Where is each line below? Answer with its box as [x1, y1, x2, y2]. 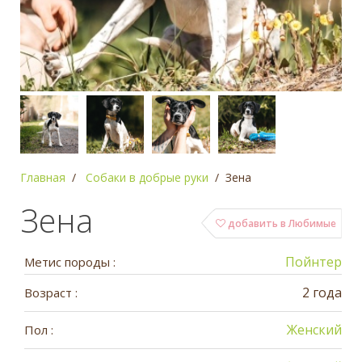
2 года [302, 284, 342, 302]
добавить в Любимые [225, 217, 336, 231]
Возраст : [24, 284, 78, 301]
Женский [287, 321, 342, 339]
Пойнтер [285, 253, 342, 271]
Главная [20, 170, 65, 186]
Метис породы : [24, 254, 116, 271]
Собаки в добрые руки [86, 170, 208, 186]
